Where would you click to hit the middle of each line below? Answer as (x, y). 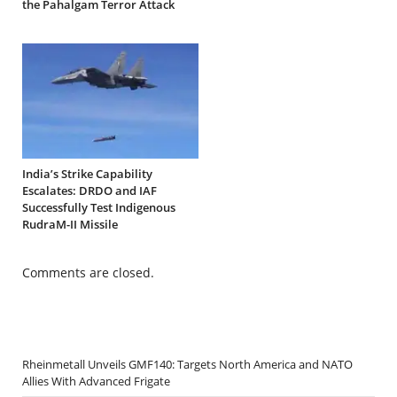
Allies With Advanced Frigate (96, 381)
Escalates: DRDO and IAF (90, 190)
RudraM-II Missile (70, 224)
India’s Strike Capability (87, 173)
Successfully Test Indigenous (99, 207)
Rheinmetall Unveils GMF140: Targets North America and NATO (187, 364)
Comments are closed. (88, 272)
